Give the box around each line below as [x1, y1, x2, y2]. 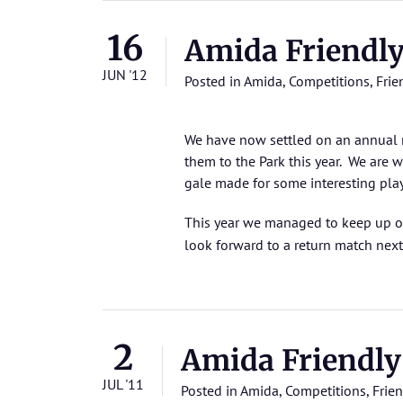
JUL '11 [103, 374, 144, 393]
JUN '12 [103, 65, 148, 84]
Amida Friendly [181, 342, 401, 379]
